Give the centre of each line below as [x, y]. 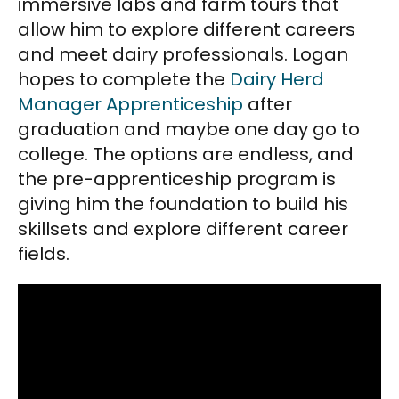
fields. [44, 253]
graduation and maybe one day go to [189, 129]
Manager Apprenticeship [130, 104]
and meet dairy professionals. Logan [183, 54]
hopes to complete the [124, 79]
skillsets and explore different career [183, 228]
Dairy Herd [277, 79]
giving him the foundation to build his [183, 204]
